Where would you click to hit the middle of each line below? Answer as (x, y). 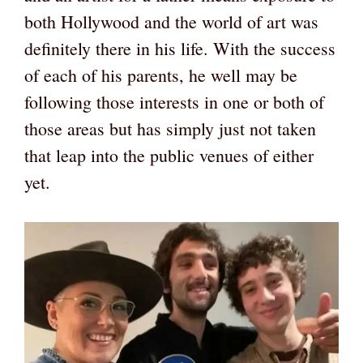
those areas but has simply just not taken (170, 129)
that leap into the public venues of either (169, 156)
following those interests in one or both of (174, 102)
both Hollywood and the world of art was (171, 22)
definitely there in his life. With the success (180, 49)
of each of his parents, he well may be (161, 75)
